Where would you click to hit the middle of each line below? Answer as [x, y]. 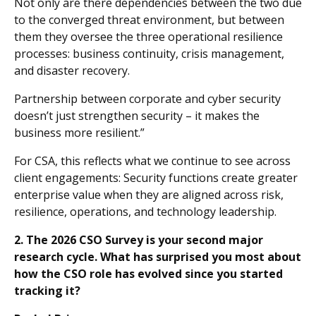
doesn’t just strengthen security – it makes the [137, 115]
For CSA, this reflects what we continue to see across [152, 160]
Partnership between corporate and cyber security [147, 98]
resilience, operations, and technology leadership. [145, 211]
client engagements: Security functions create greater [156, 177]
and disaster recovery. [72, 70]
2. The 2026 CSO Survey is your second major [139, 239]
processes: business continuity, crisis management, [149, 53]
